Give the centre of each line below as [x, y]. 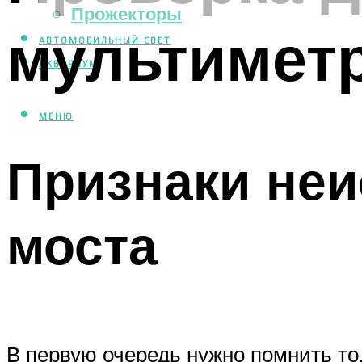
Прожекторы [126, 14]
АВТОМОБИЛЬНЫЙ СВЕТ [105, 41]
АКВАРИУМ [69, 64]
